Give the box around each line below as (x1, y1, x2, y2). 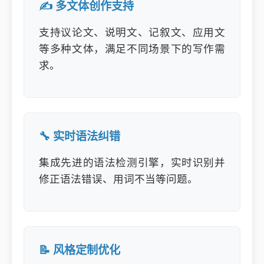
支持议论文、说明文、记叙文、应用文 (39, 27, 225, 38)
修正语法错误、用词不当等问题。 (39, 173, 198, 185)
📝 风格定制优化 (39, 244, 120, 256)
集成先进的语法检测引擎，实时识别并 (39, 157, 225, 169)
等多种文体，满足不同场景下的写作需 (39, 43, 225, 55)
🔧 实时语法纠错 (39, 130, 120, 143)
